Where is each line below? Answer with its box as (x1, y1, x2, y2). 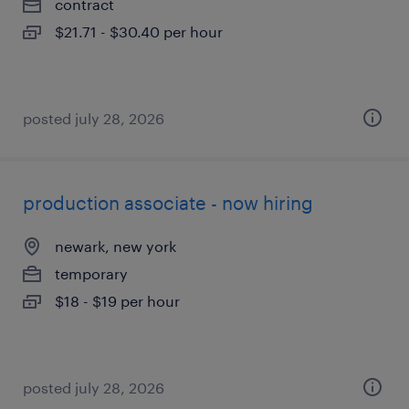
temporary (55, 265, 128, 282)
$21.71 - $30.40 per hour (55, 23, 223, 40)
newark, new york (55, 237, 176, 255)
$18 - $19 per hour (55, 292, 180, 309)
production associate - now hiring (23, 192, 313, 214)
